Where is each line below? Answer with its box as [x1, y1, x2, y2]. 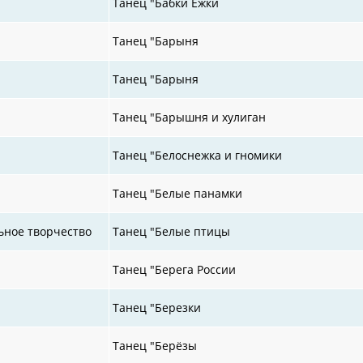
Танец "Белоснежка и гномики [113, 147, 283, 163]
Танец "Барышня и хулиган [113, 109, 267, 125]
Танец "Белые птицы [113, 223, 231, 239]
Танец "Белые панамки [113, 185, 243, 201]
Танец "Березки [113, 299, 202, 315]
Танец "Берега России [113, 261, 237, 277]
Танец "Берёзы [113, 337, 198, 353]
